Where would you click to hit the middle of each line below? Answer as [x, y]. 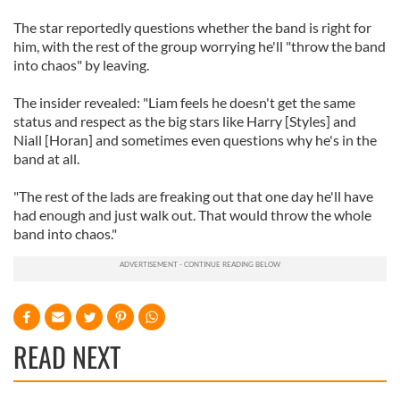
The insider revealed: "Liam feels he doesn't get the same [184, 102]
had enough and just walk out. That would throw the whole [192, 215]
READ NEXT [67, 357]
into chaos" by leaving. [81, 65]
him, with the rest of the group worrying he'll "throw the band [200, 46]
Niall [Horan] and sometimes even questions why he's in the [195, 140]
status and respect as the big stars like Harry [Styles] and [185, 121]
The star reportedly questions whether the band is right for [192, 27]
